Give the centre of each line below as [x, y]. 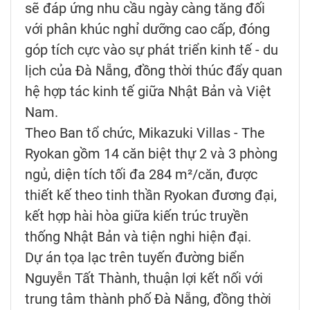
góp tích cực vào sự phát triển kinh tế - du [152, 49]
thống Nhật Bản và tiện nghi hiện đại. [138, 236]
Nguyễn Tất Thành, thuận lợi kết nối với [144, 278]
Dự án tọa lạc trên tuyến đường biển [135, 257]
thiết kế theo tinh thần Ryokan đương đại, [151, 195]
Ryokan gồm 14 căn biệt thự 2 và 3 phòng [151, 153]
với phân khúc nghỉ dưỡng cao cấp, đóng [147, 29]
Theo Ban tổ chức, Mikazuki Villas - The [145, 133]
